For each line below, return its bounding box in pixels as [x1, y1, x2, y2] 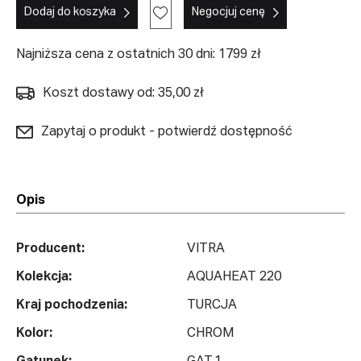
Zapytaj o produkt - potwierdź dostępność [41, 125, 293, 139]
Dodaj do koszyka [23, 6, 116, 19]
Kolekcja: [16, 271, 72, 284]
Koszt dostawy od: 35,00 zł [43, 86, 204, 100]
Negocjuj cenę [191, 6, 265, 19]
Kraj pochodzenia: [16, 299, 127, 313]
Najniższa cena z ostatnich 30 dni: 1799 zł [16, 48, 261, 61]
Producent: [16, 243, 85, 256]
